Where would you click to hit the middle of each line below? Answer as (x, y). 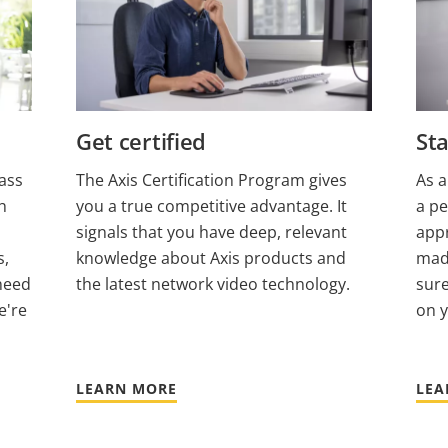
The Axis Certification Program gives (211, 180)
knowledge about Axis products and (210, 258)
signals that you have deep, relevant (211, 232)
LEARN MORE (126, 389)
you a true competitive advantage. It (211, 206)
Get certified (141, 141)
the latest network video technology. (212, 284)
